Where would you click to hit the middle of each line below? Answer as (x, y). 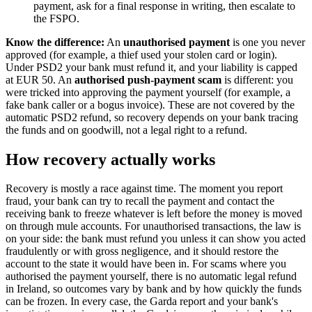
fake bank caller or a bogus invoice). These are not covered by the (150, 104)
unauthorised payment (177, 42)
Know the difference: (55, 42)
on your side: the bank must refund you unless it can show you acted (156, 239)
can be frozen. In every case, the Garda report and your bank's (142, 302)
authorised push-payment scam (148, 79)
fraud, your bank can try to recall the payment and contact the (140, 201)
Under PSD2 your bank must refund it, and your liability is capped (151, 67)
